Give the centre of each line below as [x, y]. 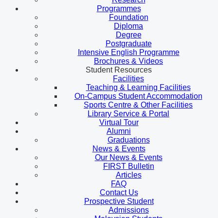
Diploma [128, 26]
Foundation [128, 18]
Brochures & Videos [128, 61]
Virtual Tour [119, 123]
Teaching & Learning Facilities [138, 88]
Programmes [119, 9]
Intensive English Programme [128, 53]
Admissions [128, 210]
